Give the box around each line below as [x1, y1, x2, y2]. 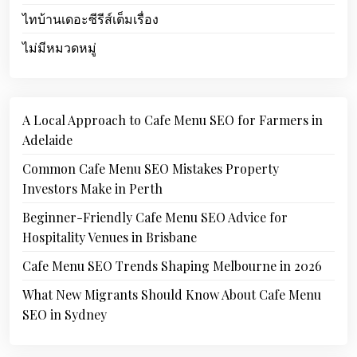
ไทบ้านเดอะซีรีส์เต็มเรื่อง [22, 10, 159, 27]
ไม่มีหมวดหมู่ [22, 39, 96, 56]
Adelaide [22, 131, 73, 148]
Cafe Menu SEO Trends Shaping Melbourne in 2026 [22, 257, 322, 274]
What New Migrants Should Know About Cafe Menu [22, 286, 321, 303]
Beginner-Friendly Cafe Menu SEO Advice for [22, 209, 288, 226]
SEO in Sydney [22, 306, 107, 323]
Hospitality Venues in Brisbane [22, 229, 197, 245]
